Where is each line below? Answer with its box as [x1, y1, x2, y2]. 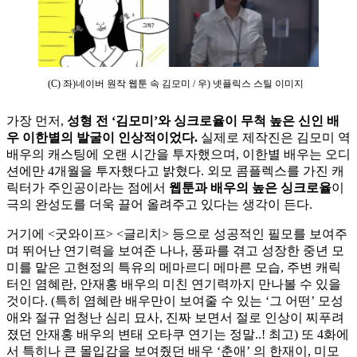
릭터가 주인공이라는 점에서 [6, 181, 169, 195]
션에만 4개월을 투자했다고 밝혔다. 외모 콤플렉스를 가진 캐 [6, 164, 344, 178]
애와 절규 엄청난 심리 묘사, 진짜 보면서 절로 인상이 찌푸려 [6, 311, 344, 325]
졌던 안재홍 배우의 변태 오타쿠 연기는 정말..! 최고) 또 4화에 [6, 328, 349, 342]
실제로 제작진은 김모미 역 [201, 131, 351, 145]
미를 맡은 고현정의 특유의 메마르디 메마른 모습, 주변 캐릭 [6, 261, 341, 275]
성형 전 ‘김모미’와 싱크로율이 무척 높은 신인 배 [67, 114, 339, 128]
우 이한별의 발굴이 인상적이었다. [6, 131, 201, 145]
